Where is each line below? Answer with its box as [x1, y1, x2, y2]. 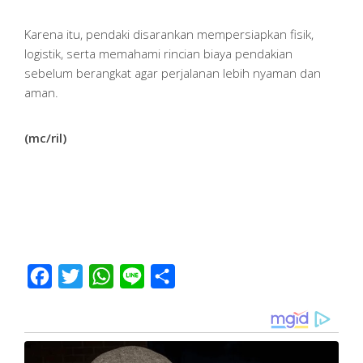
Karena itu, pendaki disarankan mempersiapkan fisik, [24, 26, 314, 43]
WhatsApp [113, 267, 173, 286]
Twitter [83, 267, 122, 286]
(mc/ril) [24, 130, 66, 147]
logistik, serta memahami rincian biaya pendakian [24, 45, 293, 62]
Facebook [52, 267, 109, 286]
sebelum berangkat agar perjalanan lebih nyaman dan [24, 65, 321, 82]
